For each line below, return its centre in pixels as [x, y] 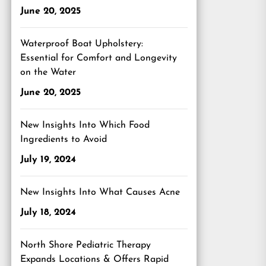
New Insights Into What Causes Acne [100, 192]
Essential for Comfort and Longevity [99, 58]
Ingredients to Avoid [64, 140]
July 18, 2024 [48, 213]
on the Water [48, 72]
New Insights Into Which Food [85, 125]
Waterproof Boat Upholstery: [82, 44]
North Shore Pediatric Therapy [85, 245]
